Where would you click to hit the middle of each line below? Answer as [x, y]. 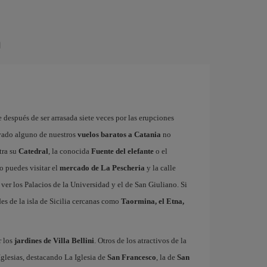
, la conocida [69, 151]
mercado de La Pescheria [102, 168]
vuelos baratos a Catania [119, 134]
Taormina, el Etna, [152, 201]
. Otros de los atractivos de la [140, 240]
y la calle [160, 168]
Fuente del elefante [122, 151]
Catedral [33, 151]
